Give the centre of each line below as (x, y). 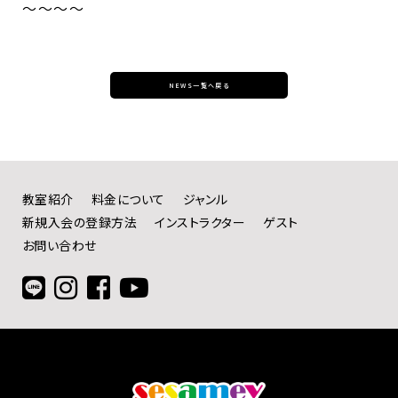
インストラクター (200, 223)
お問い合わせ (60, 246)
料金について (128, 199)
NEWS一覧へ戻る (199, 86)
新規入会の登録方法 (80, 223)
